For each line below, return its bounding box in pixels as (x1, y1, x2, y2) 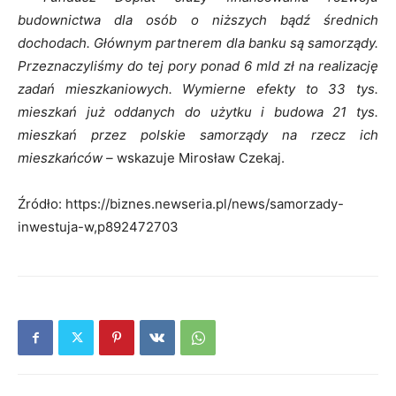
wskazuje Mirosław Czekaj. (113, 149, 285, 166)
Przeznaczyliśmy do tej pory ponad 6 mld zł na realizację (18, 57, 378, 74)
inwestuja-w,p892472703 (18, 218, 179, 235)
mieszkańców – (18, 149, 113, 166)
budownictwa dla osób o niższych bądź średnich (18, 11, 378, 28)
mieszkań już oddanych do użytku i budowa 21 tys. (18, 103, 378, 120)
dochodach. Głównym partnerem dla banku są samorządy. (18, 34, 378, 51)
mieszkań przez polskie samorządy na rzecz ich (18, 126, 378, 143)
